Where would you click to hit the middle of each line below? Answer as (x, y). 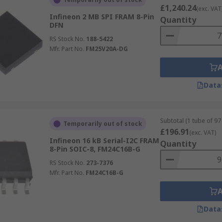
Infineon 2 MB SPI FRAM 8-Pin (102, 17)
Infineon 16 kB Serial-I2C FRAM (104, 140)
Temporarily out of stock (103, 124)
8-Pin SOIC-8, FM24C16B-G (95, 149)
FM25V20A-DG (107, 49)
